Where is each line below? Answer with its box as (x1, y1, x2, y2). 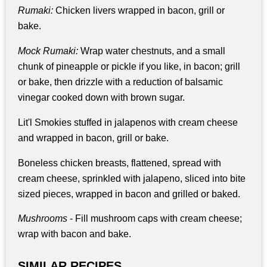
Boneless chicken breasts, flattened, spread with (18, 157, 221, 168)
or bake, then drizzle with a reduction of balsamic (18, 76, 223, 87)
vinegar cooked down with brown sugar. (18, 92, 185, 103)
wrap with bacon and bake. (18, 229, 131, 240)
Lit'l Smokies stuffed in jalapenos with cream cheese (18, 117, 238, 128)
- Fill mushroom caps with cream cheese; (67, 213, 242, 224)
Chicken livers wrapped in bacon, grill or (53, 5, 225, 16)
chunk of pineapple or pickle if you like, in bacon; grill (18, 61, 240, 72)
